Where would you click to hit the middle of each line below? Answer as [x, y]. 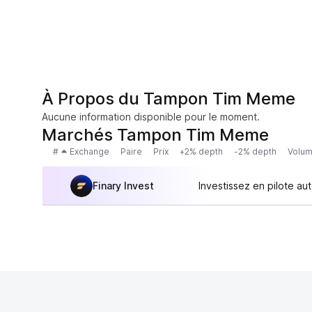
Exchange [89, 151]
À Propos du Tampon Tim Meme [169, 99]
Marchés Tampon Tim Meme [155, 135]
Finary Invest [123, 185]
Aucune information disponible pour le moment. [151, 117]
